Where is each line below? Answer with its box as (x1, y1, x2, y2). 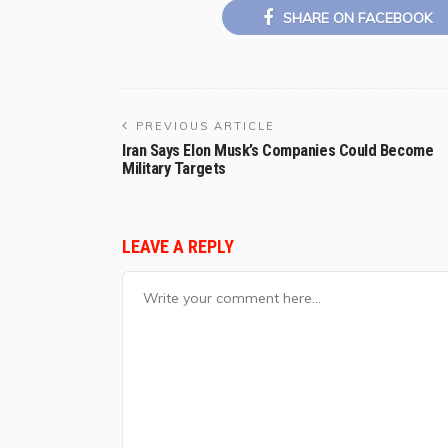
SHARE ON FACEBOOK (282, 8, 432, 27)
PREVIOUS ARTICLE (136, 118, 275, 133)
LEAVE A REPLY (122, 235, 238, 257)
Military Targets (122, 158, 226, 178)
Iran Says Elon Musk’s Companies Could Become (122, 140, 434, 160)
